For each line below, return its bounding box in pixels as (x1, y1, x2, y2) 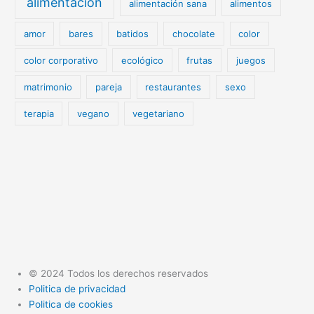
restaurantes (145, 81, 202, 93)
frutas (186, 54, 213, 66)
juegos (235, 54, 266, 66)
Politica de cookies (29, 299, 114, 310)
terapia (23, 107, 54, 119)
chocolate (172, 27, 215, 39)
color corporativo (23, 54, 98, 66)
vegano (77, 107, 110, 119)
